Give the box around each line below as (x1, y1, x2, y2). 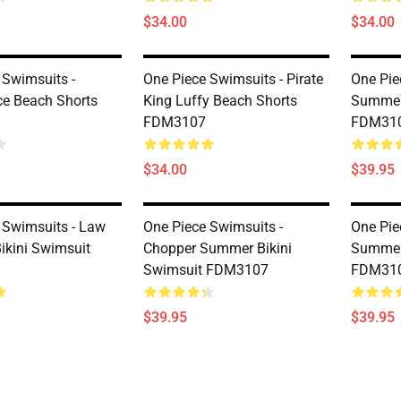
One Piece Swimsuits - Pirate (143, 71, 323, 88)
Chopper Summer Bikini (143, 240, 292, 257)
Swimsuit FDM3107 (143, 261, 269, 278)
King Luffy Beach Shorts (143, 92, 297, 109)
